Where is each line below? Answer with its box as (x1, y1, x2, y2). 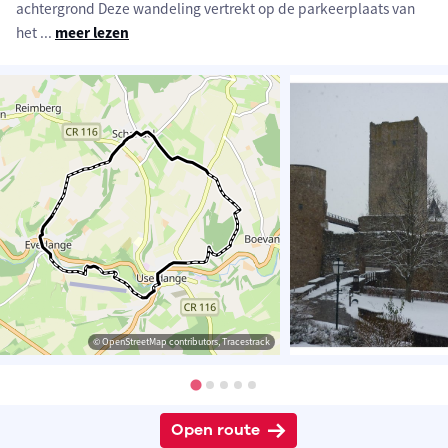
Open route (170, 419, 260, 442)
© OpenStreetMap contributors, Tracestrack (93, 335, 270, 349)
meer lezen (55, 23, 129, 43)
